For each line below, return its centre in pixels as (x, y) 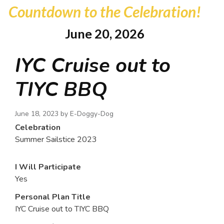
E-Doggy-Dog (92, 114)
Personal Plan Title (53, 197)
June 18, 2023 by (42, 114)
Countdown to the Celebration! (104, 12)
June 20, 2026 (104, 34)
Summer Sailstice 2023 (56, 140)
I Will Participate (48, 167)
